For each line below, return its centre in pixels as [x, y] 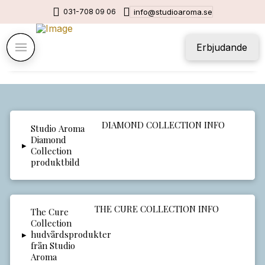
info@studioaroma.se [173, 12]
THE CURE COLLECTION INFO [158, 209]
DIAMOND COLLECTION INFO [164, 125]
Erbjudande [222, 47]
